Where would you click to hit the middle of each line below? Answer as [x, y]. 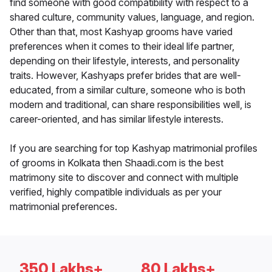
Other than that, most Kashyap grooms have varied [121, 32]
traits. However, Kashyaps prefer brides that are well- [125, 76]
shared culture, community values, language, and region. [132, 17]
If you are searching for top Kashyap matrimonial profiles [134, 148]
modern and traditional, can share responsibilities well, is [131, 105]
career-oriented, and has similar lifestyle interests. [117, 119]
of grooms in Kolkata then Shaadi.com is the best [117, 163]
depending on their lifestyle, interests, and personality [125, 61]
